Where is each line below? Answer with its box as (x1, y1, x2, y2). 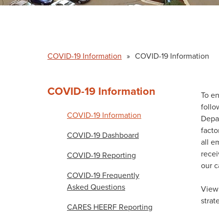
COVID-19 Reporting (67, 149, 136, 160)
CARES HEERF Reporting (67, 201, 153, 212)
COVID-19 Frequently (67, 169, 139, 180)
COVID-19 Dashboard (67, 129, 139, 140)
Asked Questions (67, 181, 125, 192)
